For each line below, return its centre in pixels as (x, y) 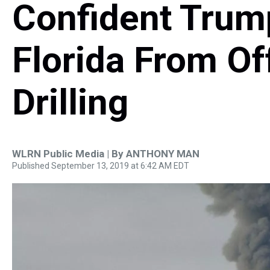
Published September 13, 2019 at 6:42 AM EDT (101, 166)
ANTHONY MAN (163, 154)
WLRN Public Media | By (69, 154)
